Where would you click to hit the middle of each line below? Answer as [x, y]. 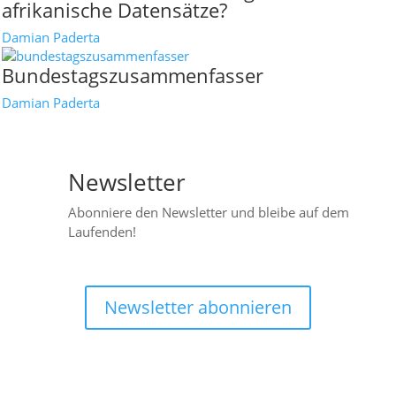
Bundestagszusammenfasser [133, 75]
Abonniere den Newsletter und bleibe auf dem [209, 212]
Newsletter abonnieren [198, 307]
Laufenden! [102, 232]
